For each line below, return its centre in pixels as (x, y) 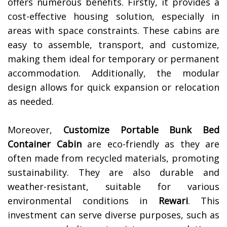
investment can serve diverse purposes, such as (113, 215)
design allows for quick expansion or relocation (113, 87)
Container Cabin (45, 144)
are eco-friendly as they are (150, 144)
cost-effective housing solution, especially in (113, 16)
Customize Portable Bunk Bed (141, 130)
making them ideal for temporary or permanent (113, 59)
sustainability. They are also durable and (113, 173)
